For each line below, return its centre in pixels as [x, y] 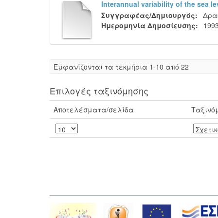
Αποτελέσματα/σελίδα [94, 109]
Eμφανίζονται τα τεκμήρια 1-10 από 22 [121, 66]
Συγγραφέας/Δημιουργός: [149, 15]
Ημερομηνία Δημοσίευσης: [150, 25]
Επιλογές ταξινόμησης [99, 90]
